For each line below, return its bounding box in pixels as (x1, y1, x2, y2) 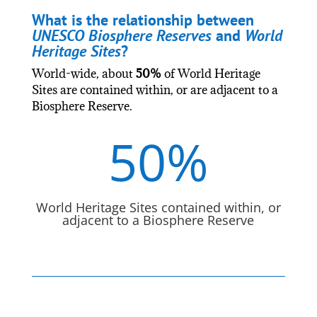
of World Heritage (163, 65, 260, 81)
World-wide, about (31, 65, 136, 81)
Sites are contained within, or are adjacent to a (31, 81, 278, 98)
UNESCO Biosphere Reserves (31, 25, 212, 45)
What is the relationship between (31, 9, 254, 30)
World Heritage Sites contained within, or (35, 198, 281, 216)
